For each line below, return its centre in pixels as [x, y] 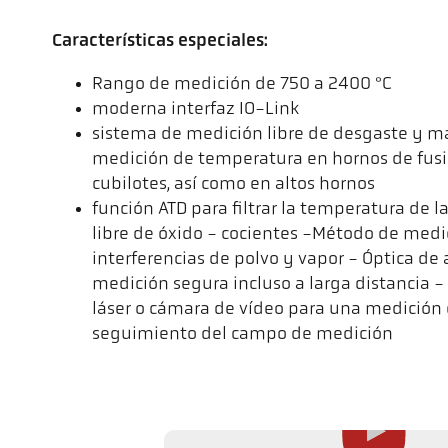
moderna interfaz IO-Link [195, 109]
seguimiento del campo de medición [242, 334]
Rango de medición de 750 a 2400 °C [242, 84]
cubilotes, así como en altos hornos [233, 184]
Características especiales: [160, 41]
